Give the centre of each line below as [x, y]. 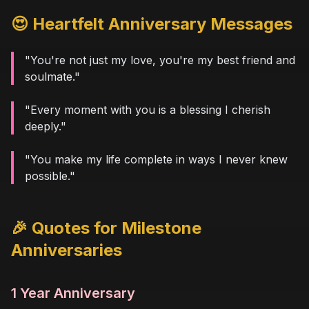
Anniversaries [67, 250]
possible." [50, 176]
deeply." [46, 126]
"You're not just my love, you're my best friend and [160, 60]
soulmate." [52, 76]
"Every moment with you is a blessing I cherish [148, 109]
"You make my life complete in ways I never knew [156, 159]
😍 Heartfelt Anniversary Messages [152, 23]
